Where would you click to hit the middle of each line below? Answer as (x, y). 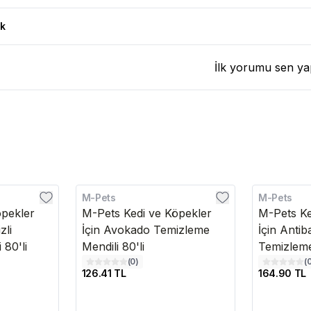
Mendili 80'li (113, 246)
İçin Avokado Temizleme (145, 230)
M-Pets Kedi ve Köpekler (146, 213)
